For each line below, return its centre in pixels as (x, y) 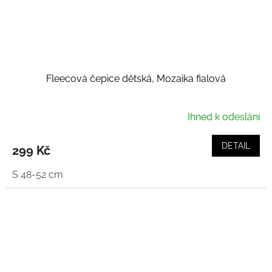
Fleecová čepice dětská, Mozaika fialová (136, 79)
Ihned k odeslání (224, 117)
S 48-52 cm (38, 175)
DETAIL (236, 146)
